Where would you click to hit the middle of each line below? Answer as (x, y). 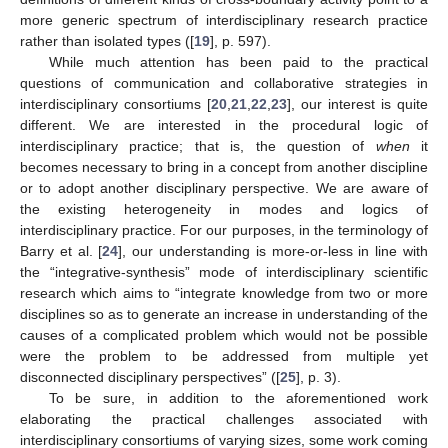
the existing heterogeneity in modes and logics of (224, 208)
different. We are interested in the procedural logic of (224, 124)
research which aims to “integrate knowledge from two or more (224, 292)
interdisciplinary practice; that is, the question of (198, 145)
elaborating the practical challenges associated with (224, 418)
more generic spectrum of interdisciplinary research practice (224, 19)
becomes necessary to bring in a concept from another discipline (224, 166)
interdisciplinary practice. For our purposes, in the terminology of (224, 229)
